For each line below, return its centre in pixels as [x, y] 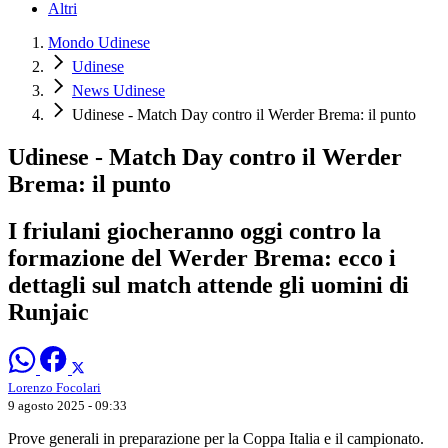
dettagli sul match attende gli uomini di [208, 284]
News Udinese [118, 91]
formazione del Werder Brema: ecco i [202, 257]
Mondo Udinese [99, 43]
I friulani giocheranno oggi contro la [194, 230]
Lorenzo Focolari [54, 387]
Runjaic [48, 311]
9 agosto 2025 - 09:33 [67, 405]
